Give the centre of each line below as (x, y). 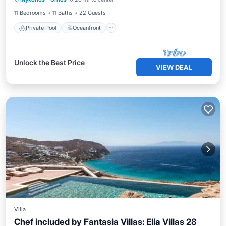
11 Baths (63, 13)
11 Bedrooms (30, 13)
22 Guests (93, 13)
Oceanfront (87, 27)
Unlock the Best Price (49, 62)
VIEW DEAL (174, 67)
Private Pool (41, 27)
